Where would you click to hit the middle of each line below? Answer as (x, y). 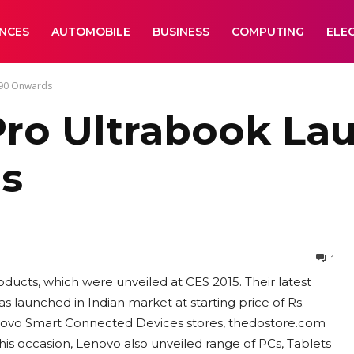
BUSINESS (181, 32)
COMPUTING (268, 32)
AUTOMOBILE (91, 32)
